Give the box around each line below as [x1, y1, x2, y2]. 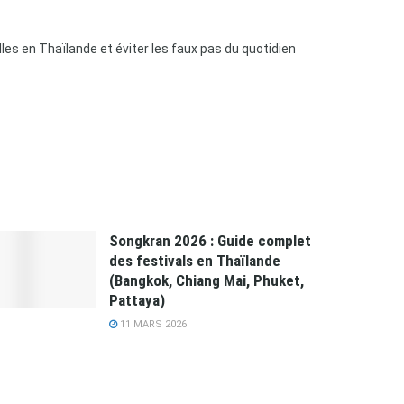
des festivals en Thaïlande [109, 251, 280, 270]
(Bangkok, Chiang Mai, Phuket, [109, 271, 304, 289]
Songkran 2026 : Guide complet [109, 231, 311, 250]
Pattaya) [109, 290, 165, 309]
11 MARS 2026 [117, 317, 187, 330]
